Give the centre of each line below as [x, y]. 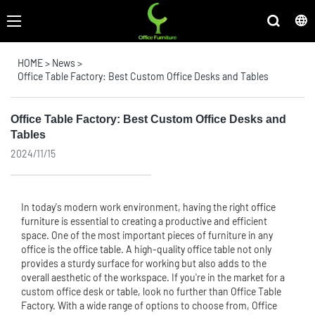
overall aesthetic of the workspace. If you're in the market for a [153, 277]
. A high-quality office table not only [196, 249]
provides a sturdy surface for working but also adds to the [144, 263]
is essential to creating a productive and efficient [163, 221]
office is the [47, 249]
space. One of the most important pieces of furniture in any [147, 235]
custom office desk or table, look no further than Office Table [151, 291]
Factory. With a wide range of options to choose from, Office [149, 306]
